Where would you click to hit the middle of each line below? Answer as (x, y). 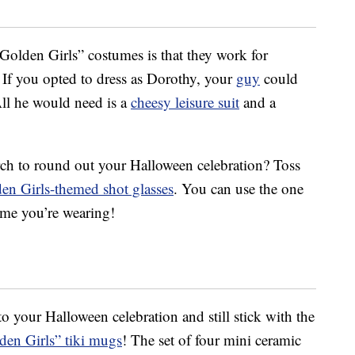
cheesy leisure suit (185, 102)
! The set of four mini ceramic (212, 340)
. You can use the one (239, 189)
